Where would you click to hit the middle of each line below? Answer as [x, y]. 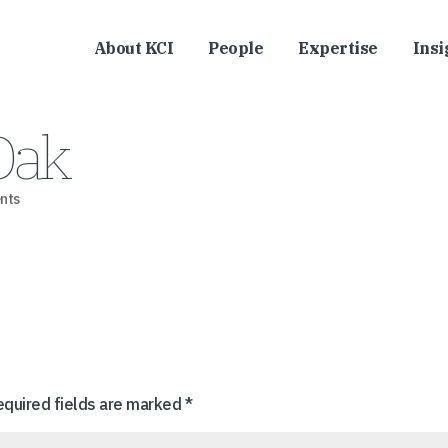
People [235, 48]
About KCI [133, 48]
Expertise [338, 48]
